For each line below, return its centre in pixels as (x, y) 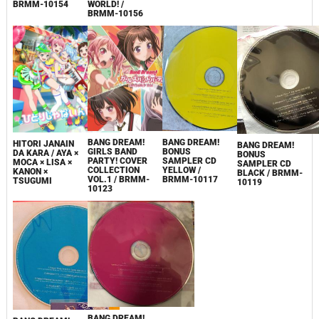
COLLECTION (113, 171)
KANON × (30, 171)
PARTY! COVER (117, 161)
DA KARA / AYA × (45, 153)
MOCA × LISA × (42, 162)
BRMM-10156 (115, 13)
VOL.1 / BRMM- (118, 180)
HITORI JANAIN (43, 143)
